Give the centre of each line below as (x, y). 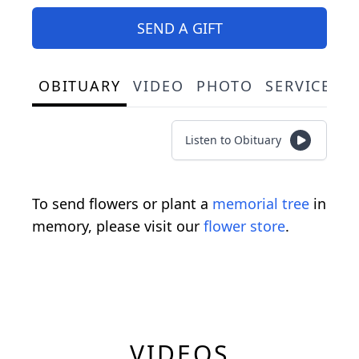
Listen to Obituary (233, 139)
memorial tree (261, 203)
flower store (244, 226)
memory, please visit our (118, 226)
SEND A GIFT (179, 28)
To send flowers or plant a (122, 203)
